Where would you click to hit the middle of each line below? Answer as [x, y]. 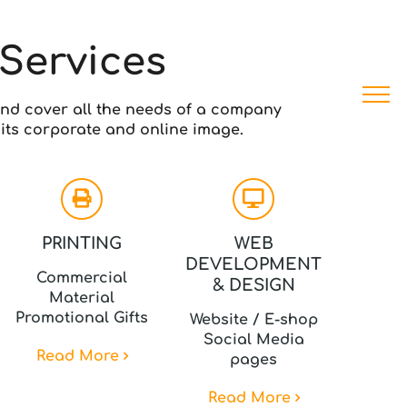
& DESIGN [253, 285]
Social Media [253, 340]
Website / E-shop [253, 320]
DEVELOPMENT [254, 264]
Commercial [82, 278]
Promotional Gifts [82, 318]
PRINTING [82, 243]
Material [82, 298]
